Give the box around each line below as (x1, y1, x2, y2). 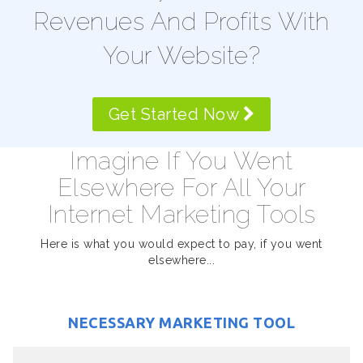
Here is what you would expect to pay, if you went (41, 237, 322, 250)
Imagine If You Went (70, 147, 293, 175)
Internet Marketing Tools (47, 200, 316, 228)
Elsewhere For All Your (57, 173, 306, 202)
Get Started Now (108, 105, 243, 124)
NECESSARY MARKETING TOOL (68, 314, 295, 331)
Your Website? (102, 41, 261, 70)
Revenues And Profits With (33, 7, 330, 36)
